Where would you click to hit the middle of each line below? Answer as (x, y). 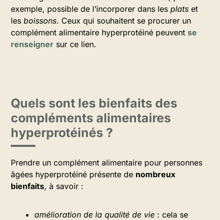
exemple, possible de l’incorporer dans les (91, 9)
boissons (40, 21)
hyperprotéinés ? (62, 133)
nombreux (155, 174)
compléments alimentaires (91, 118)
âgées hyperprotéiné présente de (73, 174)
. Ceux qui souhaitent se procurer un (124, 21)
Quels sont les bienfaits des (94, 103)
